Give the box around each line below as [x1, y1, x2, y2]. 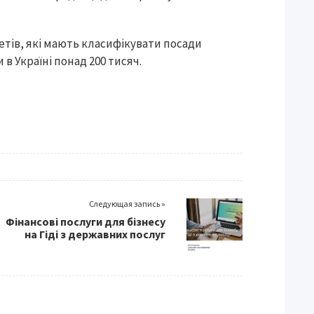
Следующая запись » [89, 198, 165, 209]
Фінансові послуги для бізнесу [6, 214, 165, 228]
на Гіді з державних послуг [25, 227, 165, 241]
